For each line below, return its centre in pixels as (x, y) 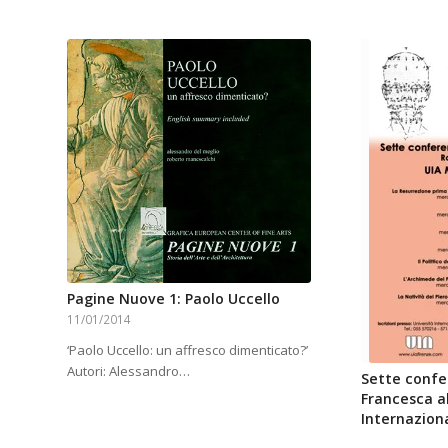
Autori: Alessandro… (128, 371)
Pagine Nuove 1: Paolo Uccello (173, 299)
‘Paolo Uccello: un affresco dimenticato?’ (187, 350)
